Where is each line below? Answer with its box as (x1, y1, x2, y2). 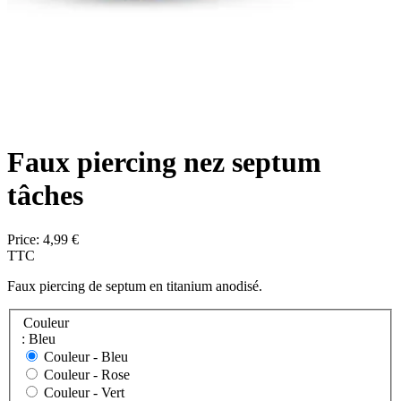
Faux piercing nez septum (7, 146, 321, 179)
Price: (7, 231, 43, 247)
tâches (7, 179, 83, 212)
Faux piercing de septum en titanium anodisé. (7, 277, 262, 294)
